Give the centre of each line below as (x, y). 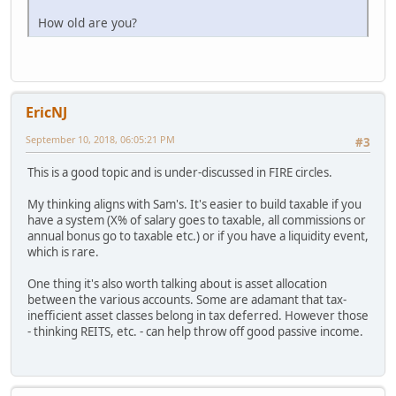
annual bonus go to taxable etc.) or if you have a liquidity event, (198, 236)
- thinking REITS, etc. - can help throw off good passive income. (195, 331)
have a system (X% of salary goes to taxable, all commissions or (197, 220)
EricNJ (46, 112)
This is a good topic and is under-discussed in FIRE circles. (180, 172)
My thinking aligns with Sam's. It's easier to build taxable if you (194, 204)
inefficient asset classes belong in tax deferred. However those (198, 315)
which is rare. (63, 251)
